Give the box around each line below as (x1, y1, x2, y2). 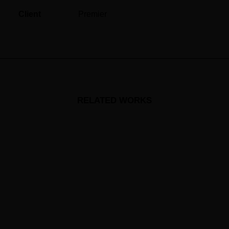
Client (18, 10, 41, 18)
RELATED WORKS (77, 96, 152, 105)
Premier (78, 10, 107, 18)
